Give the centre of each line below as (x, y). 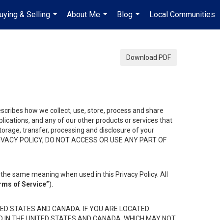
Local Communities (182, 14)
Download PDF (149, 57)
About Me (83, 14)
